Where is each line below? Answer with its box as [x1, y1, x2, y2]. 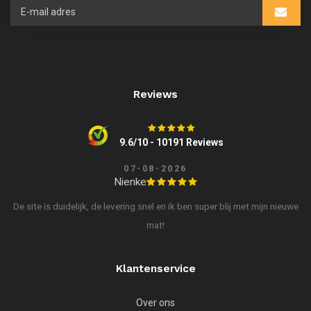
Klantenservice [115, 262, 196, 276]
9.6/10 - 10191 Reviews [119, 137, 224, 149]
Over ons [136, 297, 175, 309]
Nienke [114, 176, 146, 189]
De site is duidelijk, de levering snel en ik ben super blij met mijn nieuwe [12, 201, 299, 212]
